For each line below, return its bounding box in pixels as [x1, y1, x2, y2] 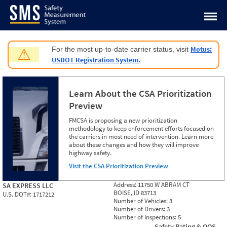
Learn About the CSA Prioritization [68, 87, 212, 99]
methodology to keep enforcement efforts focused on [68, 124, 214, 133]
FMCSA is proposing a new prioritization [68, 116, 177, 125]
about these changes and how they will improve [68, 140, 199, 149]
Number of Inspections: [113, 213, 178, 221]
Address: [113, 180, 138, 189]
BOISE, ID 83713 [113, 188, 156, 197]
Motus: [191, 45, 212, 54]
